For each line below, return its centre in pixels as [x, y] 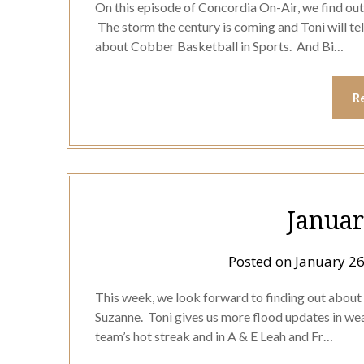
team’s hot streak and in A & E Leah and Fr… [214, 336]
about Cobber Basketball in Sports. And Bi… [220, 46]
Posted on [261, 261]
